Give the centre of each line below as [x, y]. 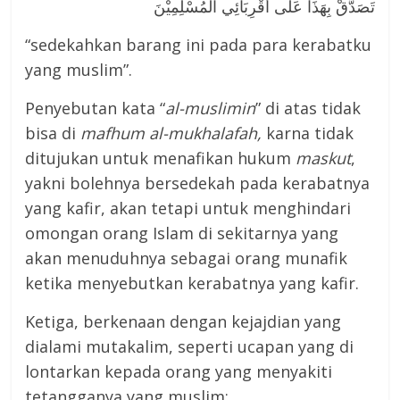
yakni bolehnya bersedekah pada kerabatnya [198, 183]
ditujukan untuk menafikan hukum [161, 158]
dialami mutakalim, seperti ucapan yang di [190, 347]
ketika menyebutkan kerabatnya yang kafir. [192, 283]
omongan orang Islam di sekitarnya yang [182, 233]
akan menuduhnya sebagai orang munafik [187, 258]
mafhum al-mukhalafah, [171, 133]
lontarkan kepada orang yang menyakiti [179, 372]
